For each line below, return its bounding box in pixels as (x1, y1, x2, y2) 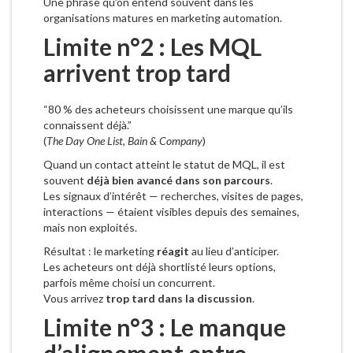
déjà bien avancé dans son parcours (87, 173, 270, 188)
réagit (157, 244, 189, 258)
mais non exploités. (43, 221, 137, 235)
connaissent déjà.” (43, 118, 132, 132)
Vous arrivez (43, 292, 106, 306)
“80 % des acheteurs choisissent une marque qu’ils (43, 102, 293, 117)
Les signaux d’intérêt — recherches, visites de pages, (43, 189, 303, 203)
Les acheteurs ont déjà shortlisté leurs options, (43, 260, 276, 274)
